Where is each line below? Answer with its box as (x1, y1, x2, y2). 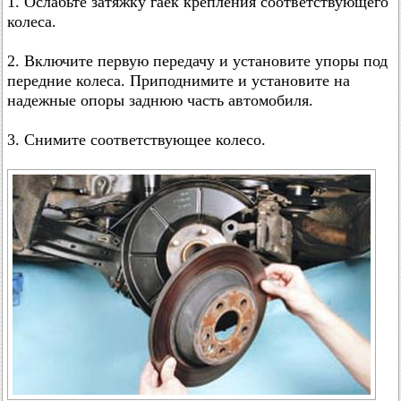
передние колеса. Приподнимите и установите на (7, 72, 350, 90)
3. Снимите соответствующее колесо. (7, 131, 266, 149)
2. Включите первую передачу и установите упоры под (7, 52, 388, 70)
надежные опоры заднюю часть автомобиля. (7, 91, 313, 109)
